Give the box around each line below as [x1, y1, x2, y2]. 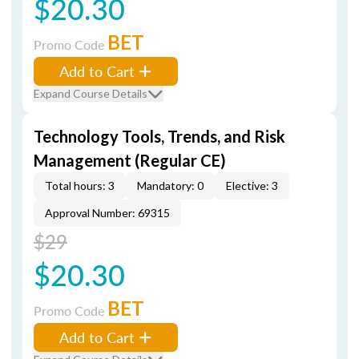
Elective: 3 [226, 179, 278, 192]
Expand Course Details [34, 87, 147, 100]
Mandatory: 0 [137, 179, 204, 192]
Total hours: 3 [45, 179, 115, 192]
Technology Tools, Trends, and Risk [34, 127, 285, 146]
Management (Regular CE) [34, 151, 226, 170]
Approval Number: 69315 [45, 206, 170, 220]
